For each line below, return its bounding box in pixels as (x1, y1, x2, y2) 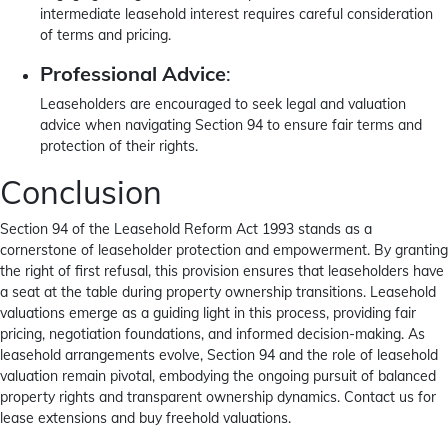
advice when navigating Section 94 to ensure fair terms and (40, 116, 422, 134)
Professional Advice (40, 61, 226, 86)
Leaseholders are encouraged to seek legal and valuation (40, 95, 406, 113)
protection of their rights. (40, 137, 198, 155)
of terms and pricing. (40, 26, 171, 44)
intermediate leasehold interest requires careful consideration (40, 5, 433, 23)
